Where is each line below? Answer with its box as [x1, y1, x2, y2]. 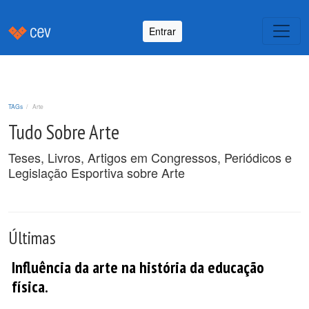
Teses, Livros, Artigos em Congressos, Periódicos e [8, 148, 292, 166]
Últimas [8, 226, 56, 249]
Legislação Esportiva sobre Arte [8, 163, 185, 181]
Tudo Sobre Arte [8, 119, 119, 145]
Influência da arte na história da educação [12, 257, 264, 277]
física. [12, 276, 48, 297]
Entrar [149, 23, 176, 38]
